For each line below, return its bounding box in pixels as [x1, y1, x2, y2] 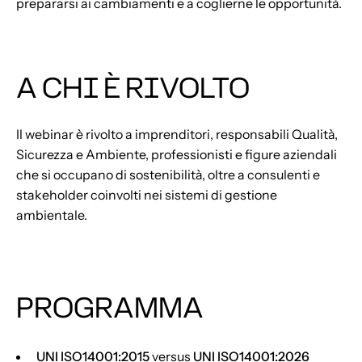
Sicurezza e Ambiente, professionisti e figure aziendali [16, 146, 337, 162]
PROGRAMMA [16, 288, 204, 326]
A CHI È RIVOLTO [16, 67, 250, 107]
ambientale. [16, 207, 87, 223]
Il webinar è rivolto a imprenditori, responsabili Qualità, [16, 126, 338, 142]
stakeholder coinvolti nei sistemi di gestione [16, 187, 277, 203]
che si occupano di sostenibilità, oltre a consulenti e [16, 166, 320, 183]
